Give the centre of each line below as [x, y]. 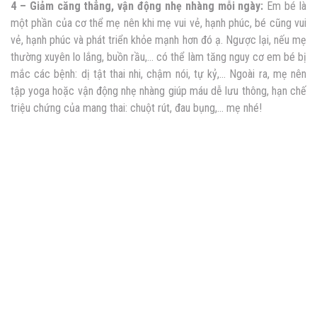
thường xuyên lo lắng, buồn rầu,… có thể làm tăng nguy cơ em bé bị [158, 57]
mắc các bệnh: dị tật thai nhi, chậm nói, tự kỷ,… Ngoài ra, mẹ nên [158, 74]
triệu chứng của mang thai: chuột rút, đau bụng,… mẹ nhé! [136, 108]
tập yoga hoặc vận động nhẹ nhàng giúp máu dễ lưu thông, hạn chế [158, 91]
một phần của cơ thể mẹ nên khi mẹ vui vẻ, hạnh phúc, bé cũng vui [158, 23]
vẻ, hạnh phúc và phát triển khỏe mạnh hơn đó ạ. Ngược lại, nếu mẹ [158, 40]
